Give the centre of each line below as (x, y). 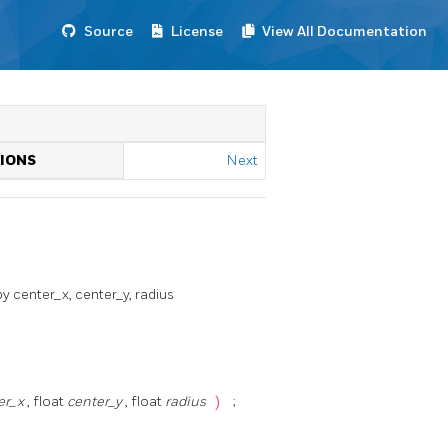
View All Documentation (344, 31)
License (197, 31)
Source (108, 31)
